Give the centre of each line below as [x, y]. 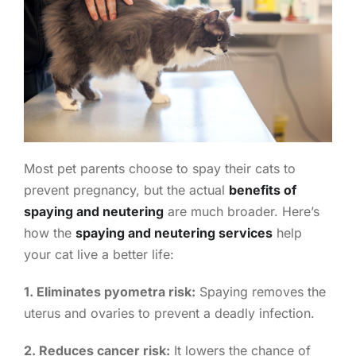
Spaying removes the [260, 291]
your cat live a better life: [99, 254]
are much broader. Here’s [241, 211]
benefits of [262, 190]
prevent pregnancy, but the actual [126, 190]
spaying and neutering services [174, 232]
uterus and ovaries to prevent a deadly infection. [169, 313]
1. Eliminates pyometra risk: [109, 291]
